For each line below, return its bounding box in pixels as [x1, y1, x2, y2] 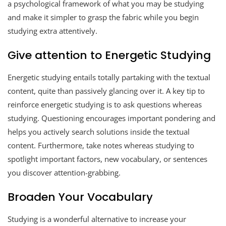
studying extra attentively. [8, 25, 97, 36]
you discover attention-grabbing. [8, 167, 121, 178]
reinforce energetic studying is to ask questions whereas [8, 99, 202, 109]
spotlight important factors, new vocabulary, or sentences [8, 153, 207, 164]
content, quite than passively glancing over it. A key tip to [8, 85, 205, 96]
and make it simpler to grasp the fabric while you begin [8, 12, 199, 22]
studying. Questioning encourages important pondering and [8, 112, 215, 123]
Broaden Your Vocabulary [8, 189, 153, 205]
